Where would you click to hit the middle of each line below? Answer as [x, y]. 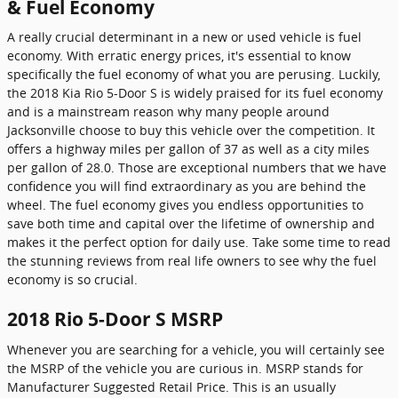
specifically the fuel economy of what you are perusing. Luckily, [194, 74]
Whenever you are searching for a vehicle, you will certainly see [196, 349]
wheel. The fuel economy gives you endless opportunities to [185, 205]
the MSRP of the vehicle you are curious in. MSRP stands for [185, 368]
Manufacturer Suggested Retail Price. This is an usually [171, 386]
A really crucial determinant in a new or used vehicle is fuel [184, 37]
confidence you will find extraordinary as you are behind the [187, 186]
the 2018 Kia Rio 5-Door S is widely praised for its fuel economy [195, 93]
